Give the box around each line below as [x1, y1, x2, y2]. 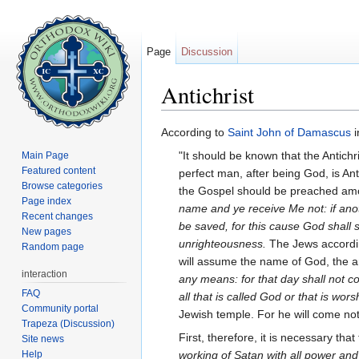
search [267, 110, 301, 123]
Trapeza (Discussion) [22, 317, 115, 329]
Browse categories [22, 179, 103, 192]
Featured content [22, 164, 96, 176]
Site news [22, 333, 65, 345]
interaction [22, 268, 68, 280]
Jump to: [161, 110, 208, 123]
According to [161, 126, 228, 139]
